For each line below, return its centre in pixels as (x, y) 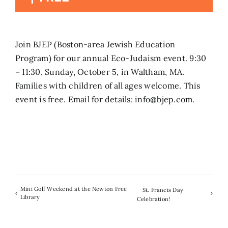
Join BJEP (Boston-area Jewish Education (95, 44)
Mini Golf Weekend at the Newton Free (74, 189)
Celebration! (153, 199)
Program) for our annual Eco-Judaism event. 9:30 (111, 58)
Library (30, 197)
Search (23, 22)
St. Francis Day (163, 190)
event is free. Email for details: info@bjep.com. (105, 99)
